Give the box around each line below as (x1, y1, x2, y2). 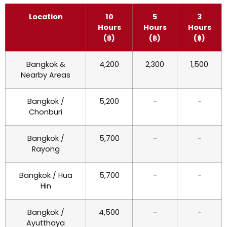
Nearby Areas (21, 69, 70, 80)
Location (28, 11, 63, 22)
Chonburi (29, 106, 62, 117)
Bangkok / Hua (19, 170, 72, 180)
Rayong (31, 143, 60, 154)
